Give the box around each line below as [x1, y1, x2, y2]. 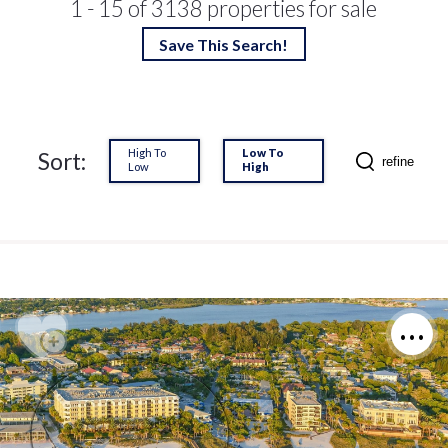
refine [382, 153, 415, 169]
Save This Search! [159, 34, 289, 53]
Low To [241, 146, 284, 160]
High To [127, 146, 166, 160]
